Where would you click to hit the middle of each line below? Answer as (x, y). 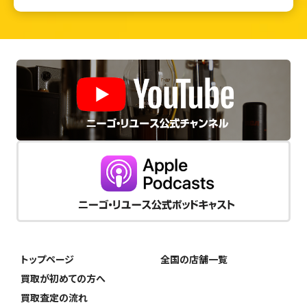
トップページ (47, 259)
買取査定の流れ (54, 297)
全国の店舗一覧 (194, 259)
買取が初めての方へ (63, 278)
